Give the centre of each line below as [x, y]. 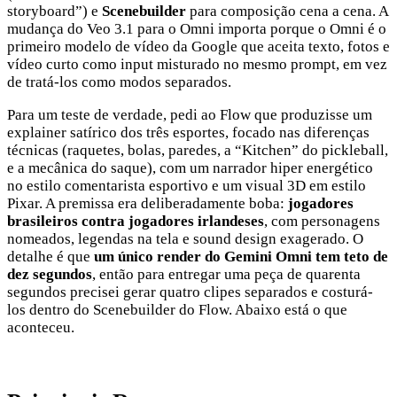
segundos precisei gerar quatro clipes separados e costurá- [190, 292]
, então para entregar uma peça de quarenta [226, 274]
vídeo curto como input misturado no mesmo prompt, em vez [197, 64]
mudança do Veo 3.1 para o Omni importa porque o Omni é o [197, 28]
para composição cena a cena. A [287, 11]
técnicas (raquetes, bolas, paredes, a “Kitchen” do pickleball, [198, 150]
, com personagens [322, 221]
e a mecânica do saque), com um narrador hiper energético [190, 167]
